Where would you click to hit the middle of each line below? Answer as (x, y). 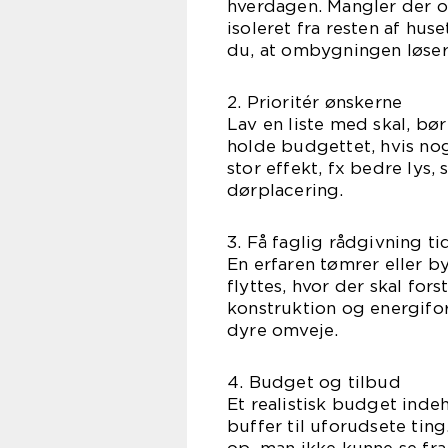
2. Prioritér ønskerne (315, 102)
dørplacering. (285, 190)
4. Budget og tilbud (314, 382)
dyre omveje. (283, 330)
